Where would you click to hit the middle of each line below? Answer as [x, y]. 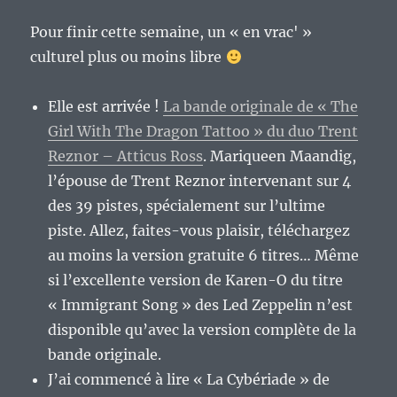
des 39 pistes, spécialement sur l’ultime [187, 206]
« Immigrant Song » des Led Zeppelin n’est [201, 305]
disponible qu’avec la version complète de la [202, 330]
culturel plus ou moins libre [128, 57]
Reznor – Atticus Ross [126, 156]
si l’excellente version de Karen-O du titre [196, 280]
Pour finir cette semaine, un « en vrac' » [171, 32]
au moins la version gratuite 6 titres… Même [204, 256]
